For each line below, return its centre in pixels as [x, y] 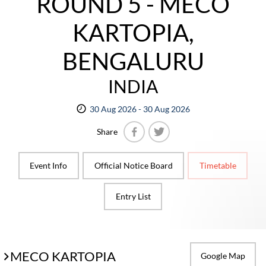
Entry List [133, 196]
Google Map [223, 256]
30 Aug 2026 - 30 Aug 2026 [140, 109]
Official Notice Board [133, 165]
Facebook [151, 149]
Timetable [218, 165]
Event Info [49, 165]
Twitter [172, 149]
